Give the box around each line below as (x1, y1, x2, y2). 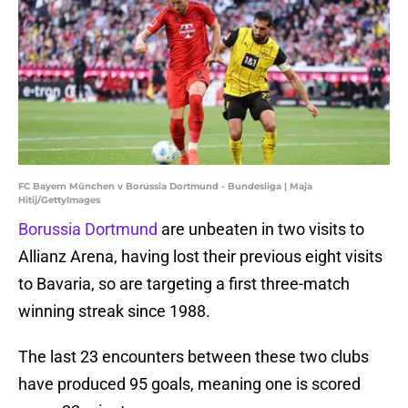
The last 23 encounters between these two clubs (18, 347, 369, 367)
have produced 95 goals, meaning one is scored (18, 374, 361, 394)
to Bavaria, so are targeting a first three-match (18, 274, 350, 294)
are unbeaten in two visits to (161, 219, 364, 240)
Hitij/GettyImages (18, 194, 100, 207)
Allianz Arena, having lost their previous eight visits (18, 247, 382, 267)
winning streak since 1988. (18, 301, 210, 321)
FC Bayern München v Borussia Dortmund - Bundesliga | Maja (18, 180, 312, 193)
